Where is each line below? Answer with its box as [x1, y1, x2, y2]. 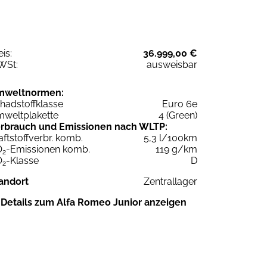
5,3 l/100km [144, 132, 197, 144]
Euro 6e [162, 98, 197, 110]
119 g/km [156, 144, 197, 156]
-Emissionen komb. [6, 144, 90, 156]
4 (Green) [159, 110, 197, 122]
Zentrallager [144, 176, 197, 188]
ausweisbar [147, 59, 197, 71]
